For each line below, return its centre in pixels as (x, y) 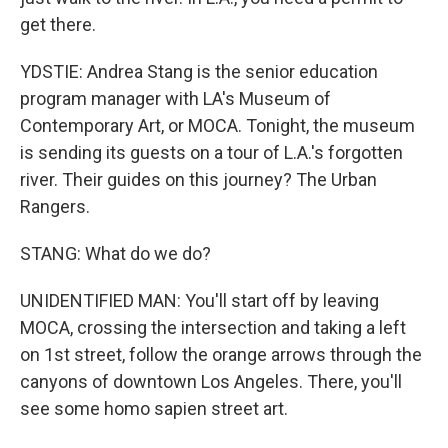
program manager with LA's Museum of (175, 99)
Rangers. (55, 207)
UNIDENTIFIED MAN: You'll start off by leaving (199, 301)
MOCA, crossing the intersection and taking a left (213, 328)
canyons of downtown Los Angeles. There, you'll (211, 382)
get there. (58, 25)
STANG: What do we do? (115, 254)
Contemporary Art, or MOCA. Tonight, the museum (217, 126)
